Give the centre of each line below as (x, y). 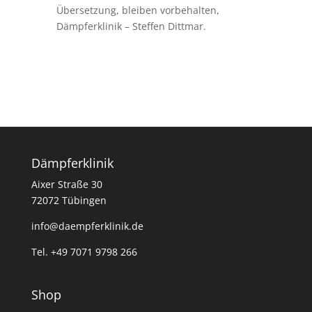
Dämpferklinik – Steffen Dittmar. (131, 26)
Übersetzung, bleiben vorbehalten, (138, 10)
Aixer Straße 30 (67, 184)
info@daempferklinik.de (87, 226)
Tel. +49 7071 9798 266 (84, 252)
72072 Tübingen (69, 200)
